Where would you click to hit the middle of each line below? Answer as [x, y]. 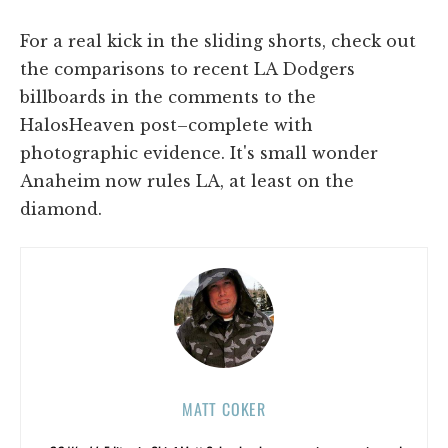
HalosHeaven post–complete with [166, 125]
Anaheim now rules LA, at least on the [187, 181]
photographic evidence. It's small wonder [199, 153]
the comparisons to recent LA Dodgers [187, 69]
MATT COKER [224, 409]
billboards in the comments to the [168, 97]
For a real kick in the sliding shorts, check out [218, 41]
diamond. [61, 209]
